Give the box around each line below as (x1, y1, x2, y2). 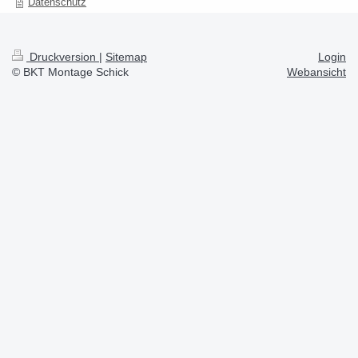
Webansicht (287, 66, 346, 78)
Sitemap (105, 50, 147, 63)
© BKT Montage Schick (12, 66, 129, 78)
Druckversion (26, 50, 99, 63)
